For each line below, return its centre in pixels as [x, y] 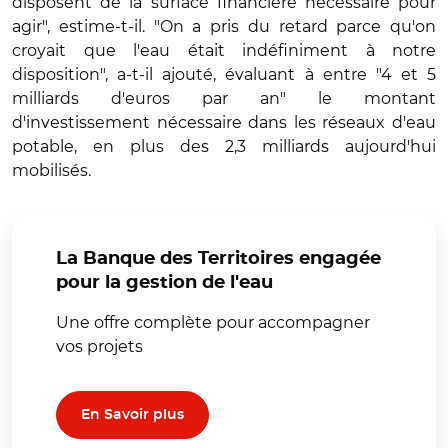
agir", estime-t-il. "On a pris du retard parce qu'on [224, 26]
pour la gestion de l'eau [164, 282]
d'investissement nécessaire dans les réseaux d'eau [224, 122]
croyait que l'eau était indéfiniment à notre [224, 50]
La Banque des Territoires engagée [218, 258]
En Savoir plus [132, 414]
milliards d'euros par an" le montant [224, 98]
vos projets [99, 346]
